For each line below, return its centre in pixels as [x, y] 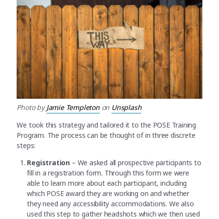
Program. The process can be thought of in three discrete [106, 135]
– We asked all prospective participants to [136, 163]
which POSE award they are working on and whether [108, 194]
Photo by [32, 108]
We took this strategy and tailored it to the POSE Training [107, 125]
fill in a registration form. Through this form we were [108, 173]
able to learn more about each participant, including [107, 183]
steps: [27, 146]
